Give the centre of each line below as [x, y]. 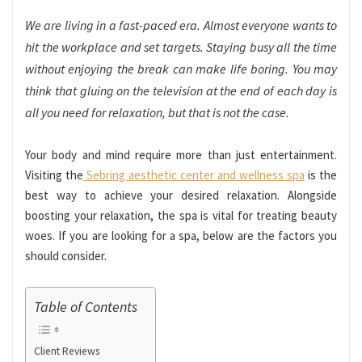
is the [321, 175]
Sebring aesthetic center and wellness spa [196, 175]
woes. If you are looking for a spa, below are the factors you [181, 235]
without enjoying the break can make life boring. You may [181, 68]
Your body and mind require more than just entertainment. [181, 154]
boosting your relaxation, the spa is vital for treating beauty [181, 215]
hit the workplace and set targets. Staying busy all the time [181, 46]
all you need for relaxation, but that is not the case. [157, 112]
